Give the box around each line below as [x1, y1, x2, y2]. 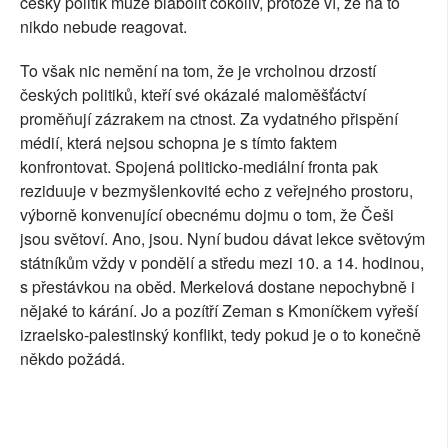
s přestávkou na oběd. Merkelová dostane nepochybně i [20, 275, 415, 299]
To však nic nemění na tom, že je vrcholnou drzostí [20, 59, 376, 83]
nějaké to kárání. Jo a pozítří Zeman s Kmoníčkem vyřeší [20, 299, 418, 323]
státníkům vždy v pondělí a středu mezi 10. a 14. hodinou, [20, 251, 424, 275]
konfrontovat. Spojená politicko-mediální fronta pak [20, 155, 378, 179]
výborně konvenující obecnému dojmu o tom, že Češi [20, 203, 394, 227]
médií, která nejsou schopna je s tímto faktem [20, 131, 337, 155]
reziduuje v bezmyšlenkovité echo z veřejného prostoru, [20, 179, 413, 203]
